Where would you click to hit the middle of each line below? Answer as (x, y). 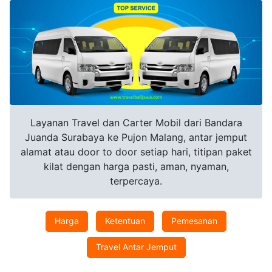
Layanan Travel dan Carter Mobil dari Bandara (136, 123)
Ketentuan (125, 221)
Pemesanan (194, 221)
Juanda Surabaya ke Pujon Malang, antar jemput (136, 138)
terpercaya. (136, 181)
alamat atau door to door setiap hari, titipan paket (136, 152)
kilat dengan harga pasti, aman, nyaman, (136, 167)
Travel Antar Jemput (136, 247)
